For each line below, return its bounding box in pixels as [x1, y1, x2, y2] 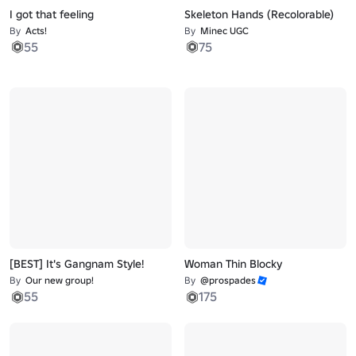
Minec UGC [199, 24, 249, 37]
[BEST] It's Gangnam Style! [10, 257, 145, 272]
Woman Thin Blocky [184, 257, 282, 272]
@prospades [199, 274, 256, 287]
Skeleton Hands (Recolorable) [184, 6, 334, 21]
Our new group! [25, 274, 95, 287]
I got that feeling [10, 6, 95, 21]
